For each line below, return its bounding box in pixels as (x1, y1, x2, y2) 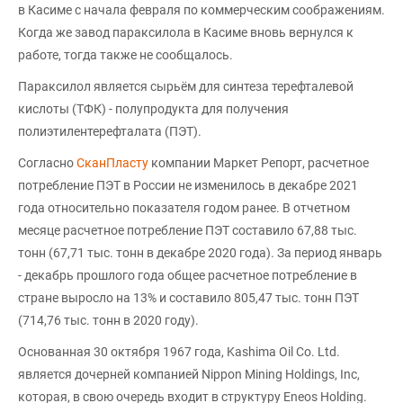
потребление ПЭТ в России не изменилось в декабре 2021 (18, 178, 358, 193)
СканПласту (76, 156, 148, 171)
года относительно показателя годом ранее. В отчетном (18, 201, 350, 216)
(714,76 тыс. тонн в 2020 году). (18, 313, 199, 328)
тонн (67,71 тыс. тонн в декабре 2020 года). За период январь (18, 246, 382, 261)
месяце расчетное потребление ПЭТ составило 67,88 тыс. (18, 223, 357, 238)
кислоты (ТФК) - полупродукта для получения (18, 102, 289, 117)
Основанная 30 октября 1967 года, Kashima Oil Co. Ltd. (18, 345, 340, 360)
